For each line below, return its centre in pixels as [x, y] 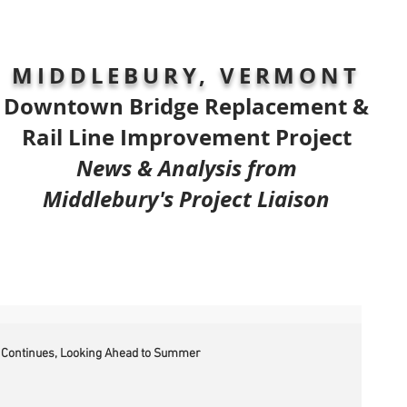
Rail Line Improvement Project [186, 137]
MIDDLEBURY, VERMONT [186, 75]
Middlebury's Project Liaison [186, 199]
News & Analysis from [186, 168]
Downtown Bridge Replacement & [186, 106]
